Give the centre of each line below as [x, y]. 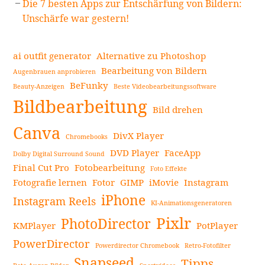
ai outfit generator [52, 55]
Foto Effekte [169, 168]
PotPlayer [217, 225]
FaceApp [183, 152]
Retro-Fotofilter [208, 245]
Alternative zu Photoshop [151, 55]
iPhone [124, 200]
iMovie [164, 182]
